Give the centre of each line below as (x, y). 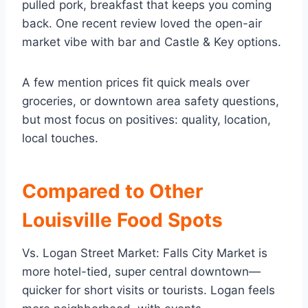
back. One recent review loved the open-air (142, 24)
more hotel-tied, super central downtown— (141, 272)
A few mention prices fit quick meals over (136, 83)
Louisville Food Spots (122, 220)
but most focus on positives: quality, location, (146, 120)
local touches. (60, 139)
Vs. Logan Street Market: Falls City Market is (145, 253)
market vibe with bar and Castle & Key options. (152, 42)
